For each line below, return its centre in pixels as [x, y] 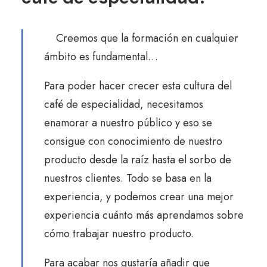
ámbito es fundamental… [103, 57]
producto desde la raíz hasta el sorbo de [138, 160]
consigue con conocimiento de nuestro [133, 141]
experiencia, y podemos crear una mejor [139, 197]
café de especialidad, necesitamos [124, 104]
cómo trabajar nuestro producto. [120, 234]
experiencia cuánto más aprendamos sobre [144, 215]
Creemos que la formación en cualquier [147, 38]
